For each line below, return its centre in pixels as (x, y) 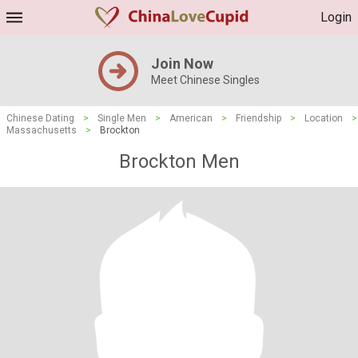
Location (324, 118)
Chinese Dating (40, 118)
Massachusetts (42, 130)
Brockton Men (179, 161)
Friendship (259, 118)
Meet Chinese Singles (205, 80)
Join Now (182, 64)
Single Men (122, 118)
